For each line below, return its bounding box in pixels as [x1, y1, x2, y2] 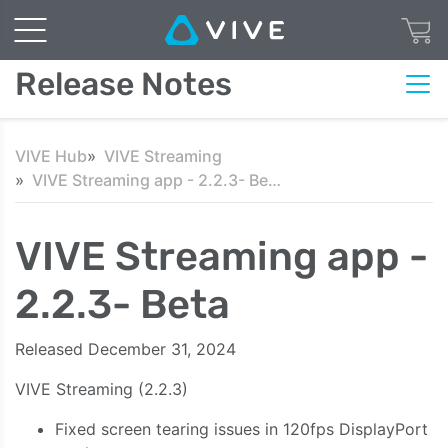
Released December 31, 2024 [15, 339, 236, 359]
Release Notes [15, 65, 232, 103]
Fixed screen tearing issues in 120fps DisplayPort [55, 419, 428, 439]
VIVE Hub [15, 146, 87, 166]
